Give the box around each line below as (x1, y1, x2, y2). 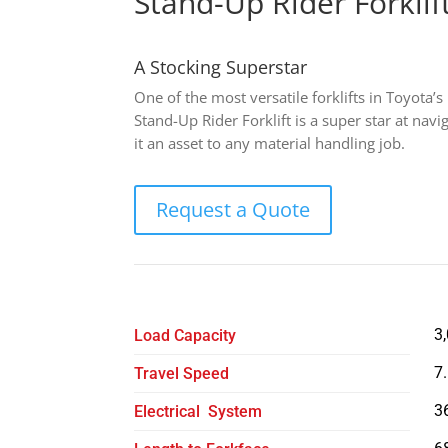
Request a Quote (156, 195, 311, 223)
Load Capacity (134, 325, 237, 345)
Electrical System (134, 401, 263, 421)
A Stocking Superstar (134, 54, 308, 79)
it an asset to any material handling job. (134, 132, 406, 153)
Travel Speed (134, 363, 230, 383)
